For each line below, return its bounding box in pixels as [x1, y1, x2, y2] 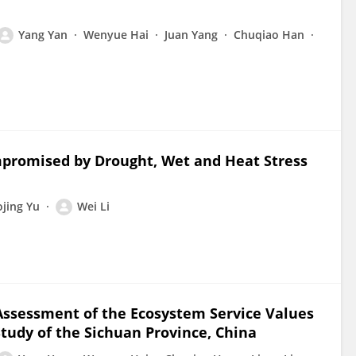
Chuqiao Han [234, 27, 304, 42]
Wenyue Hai [83, 27, 149, 42]
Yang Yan [18, 27, 68, 42]
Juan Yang [164, 27, 218, 42]
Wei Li [77, 199, 110, 214]
